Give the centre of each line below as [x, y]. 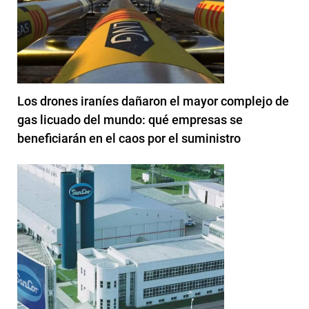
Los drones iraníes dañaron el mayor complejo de [153, 101]
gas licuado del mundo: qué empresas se [130, 120]
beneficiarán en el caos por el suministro [129, 139]
